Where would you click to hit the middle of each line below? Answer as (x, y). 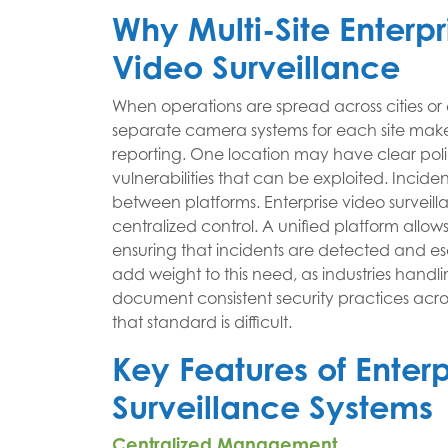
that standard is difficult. (202, 322)
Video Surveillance (256, 67)
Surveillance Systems (272, 407)
